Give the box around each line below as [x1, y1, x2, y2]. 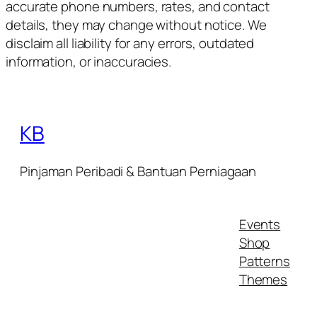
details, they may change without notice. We [6, 15, 267, 34]
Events [238, 214, 281, 234]
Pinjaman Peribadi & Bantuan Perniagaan [20, 161, 257, 180]
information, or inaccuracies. [6, 52, 172, 71]
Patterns [238, 251, 290, 270]
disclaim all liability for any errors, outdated [6, 33, 255, 52]
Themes [238, 270, 288, 289]
